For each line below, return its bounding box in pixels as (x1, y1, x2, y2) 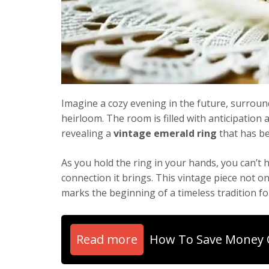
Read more (76, 231, 138, 247)
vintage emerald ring (113, 126, 217, 140)
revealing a (61, 126, 113, 140)
